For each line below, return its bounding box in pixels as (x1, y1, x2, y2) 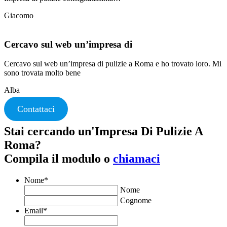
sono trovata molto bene (4, 68, 81, 78)
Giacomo (4, 11, 33, 20)
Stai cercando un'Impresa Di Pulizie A (4, 125, 203, 138)
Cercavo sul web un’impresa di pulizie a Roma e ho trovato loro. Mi (4, 59, 221, 68)
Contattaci (17, 104, 55, 115)
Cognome (120, 196, 152, 205)
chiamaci (113, 152, 160, 166)
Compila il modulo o (4, 152, 113, 166)
